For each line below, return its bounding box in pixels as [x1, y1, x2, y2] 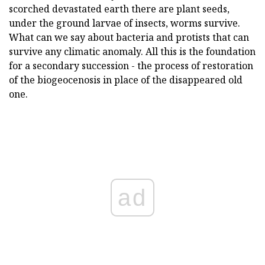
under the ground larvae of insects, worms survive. [9, 17, 240, 30]
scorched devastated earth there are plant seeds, [9, 2, 230, 16]
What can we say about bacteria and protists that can [9, 31, 249, 44]
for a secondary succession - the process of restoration [9, 59, 253, 73]
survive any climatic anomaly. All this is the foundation [9, 45, 256, 59]
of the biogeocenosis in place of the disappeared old [9, 73, 243, 87]
